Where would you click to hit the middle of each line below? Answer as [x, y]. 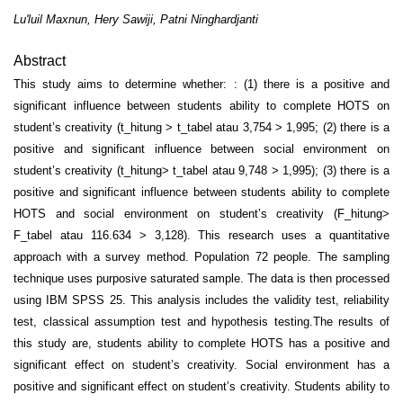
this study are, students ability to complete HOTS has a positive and [201, 343]
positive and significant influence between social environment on [201, 148]
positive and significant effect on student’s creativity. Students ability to [201, 386]
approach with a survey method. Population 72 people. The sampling [201, 256]
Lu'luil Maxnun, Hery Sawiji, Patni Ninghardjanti [136, 19]
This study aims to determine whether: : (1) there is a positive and [201, 84]
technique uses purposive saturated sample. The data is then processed [201, 278]
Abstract [40, 60]
